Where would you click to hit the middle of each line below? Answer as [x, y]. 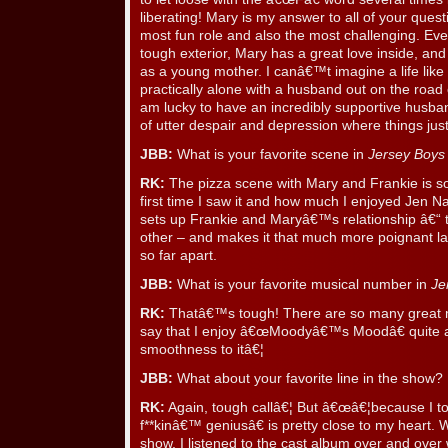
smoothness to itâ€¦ [202, 350]
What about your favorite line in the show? [308, 379]
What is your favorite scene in [270, 155]
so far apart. [178, 256]
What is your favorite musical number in [302, 285]
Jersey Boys [406, 155]
